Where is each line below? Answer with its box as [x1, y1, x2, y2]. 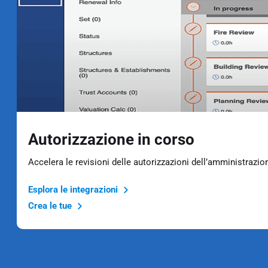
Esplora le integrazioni [28, 184, 120, 195]
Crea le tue [28, 200, 74, 211]
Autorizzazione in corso [28, 130, 194, 148]
